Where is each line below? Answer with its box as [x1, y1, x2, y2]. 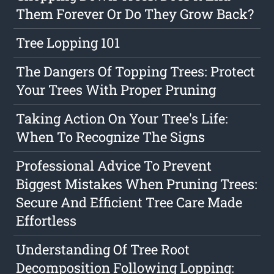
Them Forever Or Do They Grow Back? [16, 5, 254, 23]
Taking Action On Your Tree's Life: [16, 109, 229, 128]
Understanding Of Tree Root [16, 240, 190, 259]
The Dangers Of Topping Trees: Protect [16, 62, 256, 81]
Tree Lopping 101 [16, 34, 120, 52]
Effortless [16, 212, 77, 230]
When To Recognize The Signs [16, 128, 206, 146]
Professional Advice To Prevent [16, 157, 212, 175]
